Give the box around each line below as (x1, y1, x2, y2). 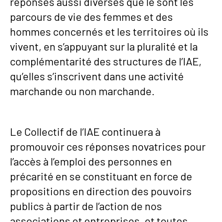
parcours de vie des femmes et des (10, 10, 173, 23)
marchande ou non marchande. (10, 84, 155, 98)
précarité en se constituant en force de (10, 169, 192, 183)
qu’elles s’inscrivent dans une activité (10, 69, 184, 83)
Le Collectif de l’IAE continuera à (10, 125, 161, 138)
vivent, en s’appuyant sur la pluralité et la (10, 40, 198, 53)
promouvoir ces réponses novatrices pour (10, 140, 206, 153)
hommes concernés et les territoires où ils (10, 25, 209, 38)
